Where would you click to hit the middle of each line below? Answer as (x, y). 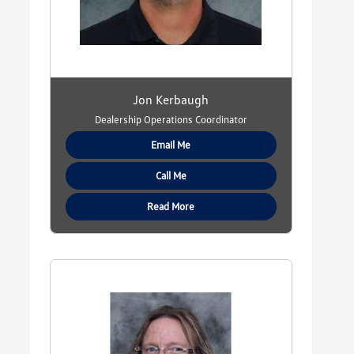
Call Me (171, 176)
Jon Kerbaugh (171, 100)
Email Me (171, 145)
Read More (171, 207)
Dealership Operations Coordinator (171, 120)
